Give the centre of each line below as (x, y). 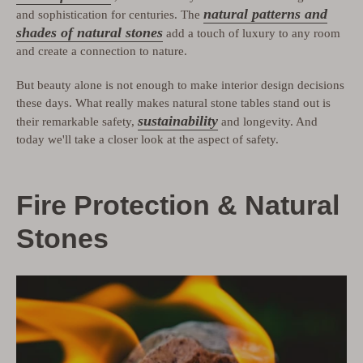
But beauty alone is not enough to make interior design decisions (180, 85)
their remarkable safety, (77, 121)
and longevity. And (268, 121)
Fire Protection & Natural (178, 205)
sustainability (178, 120)
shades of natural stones (90, 33)
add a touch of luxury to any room (252, 34)
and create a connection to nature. (102, 51)
